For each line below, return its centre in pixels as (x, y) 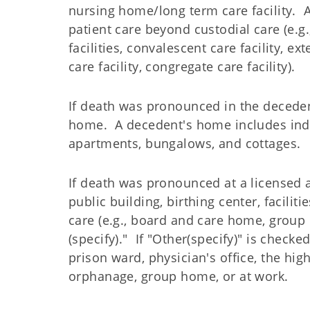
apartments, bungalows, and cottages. (186, 143)
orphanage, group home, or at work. (179, 276)
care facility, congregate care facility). (184, 66)
